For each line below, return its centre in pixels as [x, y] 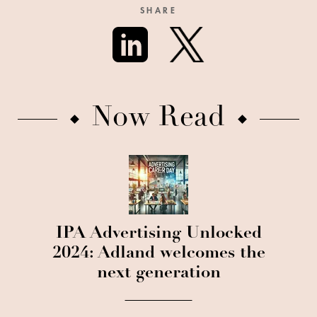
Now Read [158, 119]
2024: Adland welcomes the [158, 254]
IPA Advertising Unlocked [158, 234]
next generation [158, 274]
